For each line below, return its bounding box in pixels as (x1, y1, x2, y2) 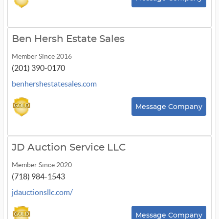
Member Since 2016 (12, 52, 72, 60)
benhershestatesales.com (12, 79, 97, 88)
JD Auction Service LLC (12, 143, 126, 153)
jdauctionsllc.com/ (12, 188, 73, 197)
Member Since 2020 (12, 161, 72, 169)
